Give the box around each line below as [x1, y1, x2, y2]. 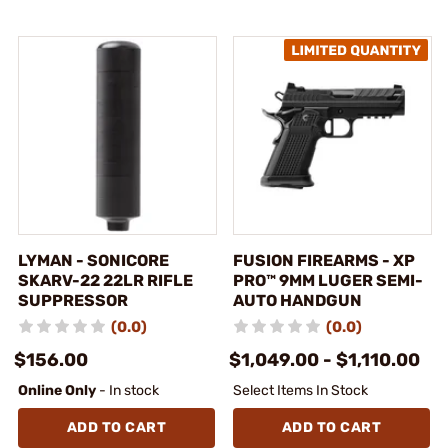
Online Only [18, 381, 96, 399]
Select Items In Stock [233, 381, 368, 399]
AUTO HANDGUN [233, 290, 362, 310]
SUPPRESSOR [18, 290, 128, 310]
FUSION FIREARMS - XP [233, 250, 415, 270]
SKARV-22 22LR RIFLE [18, 270, 193, 290]
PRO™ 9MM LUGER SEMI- [233, 270, 423, 290]
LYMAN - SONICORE [18, 250, 169, 270]
